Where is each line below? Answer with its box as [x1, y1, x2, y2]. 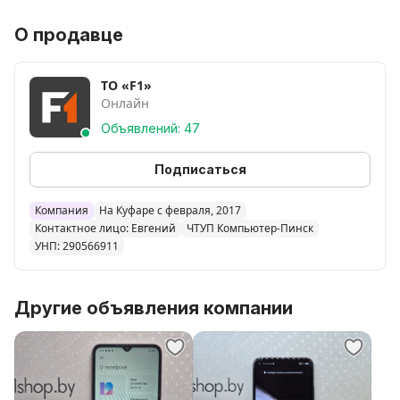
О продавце [14, 24, 123, 46]
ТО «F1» [101, 77, 152, 94]
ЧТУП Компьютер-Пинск [187, 221, 313, 236]
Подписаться [154, 162, 246, 177]
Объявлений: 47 [101, 121, 200, 136]
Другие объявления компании [14, 297, 293, 319]
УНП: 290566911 [35, 238, 119, 254]
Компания [35, 203, 88, 218]
